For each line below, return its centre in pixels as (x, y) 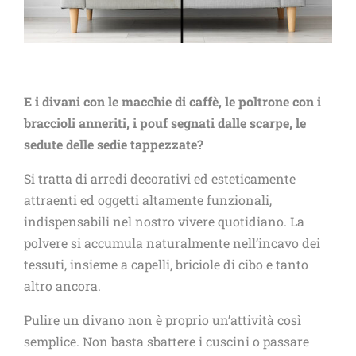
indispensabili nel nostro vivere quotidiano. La (164, 222)
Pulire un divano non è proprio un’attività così (163, 320)
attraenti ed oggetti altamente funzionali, (148, 200)
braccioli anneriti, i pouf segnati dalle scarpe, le (165, 123)
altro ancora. (62, 286)
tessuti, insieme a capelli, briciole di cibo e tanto (166, 265)
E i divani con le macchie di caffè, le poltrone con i (172, 102)
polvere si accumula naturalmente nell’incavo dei (172, 243)
